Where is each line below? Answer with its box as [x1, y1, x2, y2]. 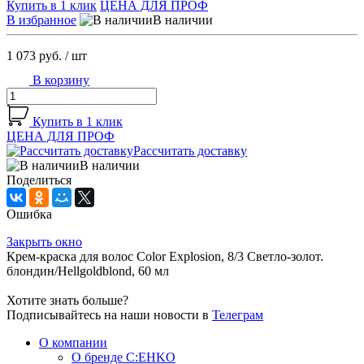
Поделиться [6, 173, 71, 188]
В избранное [6, 13, 76, 28]
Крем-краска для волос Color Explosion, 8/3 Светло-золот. [6, 249, 323, 264]
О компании [39, 336, 107, 350]
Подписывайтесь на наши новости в [6, 308, 212, 323]
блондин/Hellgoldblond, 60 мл [6, 264, 169, 279]
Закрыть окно [6, 235, 82, 249]
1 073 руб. [6, 49, 62, 63]
